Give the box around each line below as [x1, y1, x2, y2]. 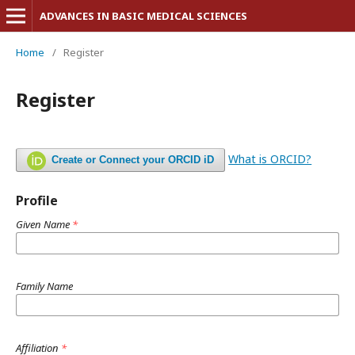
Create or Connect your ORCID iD [52, 154, 215, 166]
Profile [16, 192, 58, 209]
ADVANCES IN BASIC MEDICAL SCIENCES [40, 9, 247, 23]
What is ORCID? [228, 151, 312, 166]
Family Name [16, 279, 73, 293]
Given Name [16, 217, 72, 231]
